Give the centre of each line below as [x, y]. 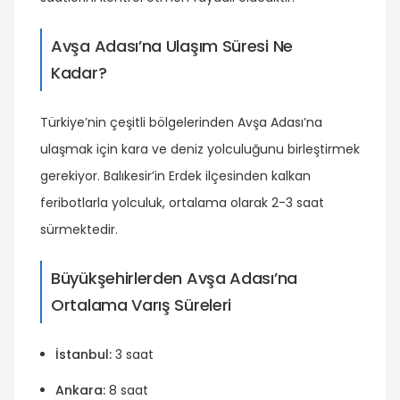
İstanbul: [83, 355]
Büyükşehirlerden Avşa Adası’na [174, 279]
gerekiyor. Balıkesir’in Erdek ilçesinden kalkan [175, 176]
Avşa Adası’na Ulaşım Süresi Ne [172, 46]
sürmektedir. [79, 230]
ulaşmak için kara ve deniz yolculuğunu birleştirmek [200, 150]
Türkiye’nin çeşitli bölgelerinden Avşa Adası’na [181, 123]
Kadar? [79, 73]
